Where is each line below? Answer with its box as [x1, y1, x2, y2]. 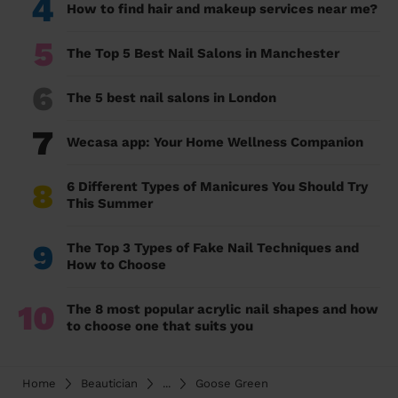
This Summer [67, 195, 153, 212]
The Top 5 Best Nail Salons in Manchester [67, 45, 339, 62]
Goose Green [195, 377, 268, 391]
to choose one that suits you [67, 318, 253, 335]
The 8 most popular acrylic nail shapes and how [67, 301, 378, 318]
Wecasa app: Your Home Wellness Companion [67, 134, 363, 151]
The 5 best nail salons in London [67, 90, 276, 107]
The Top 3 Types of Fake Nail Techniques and [67, 240, 359, 257]
